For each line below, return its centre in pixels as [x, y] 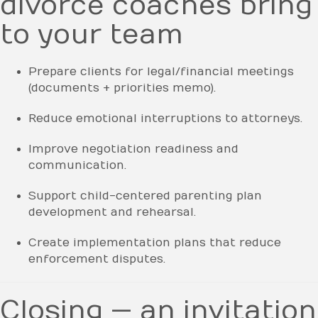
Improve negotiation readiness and [133, 149]
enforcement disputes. [97, 259]
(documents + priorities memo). [122, 88]
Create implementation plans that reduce [155, 242]
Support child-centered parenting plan [145, 196]
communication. [77, 165]
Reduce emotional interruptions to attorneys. [165, 118]
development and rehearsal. [112, 212]
